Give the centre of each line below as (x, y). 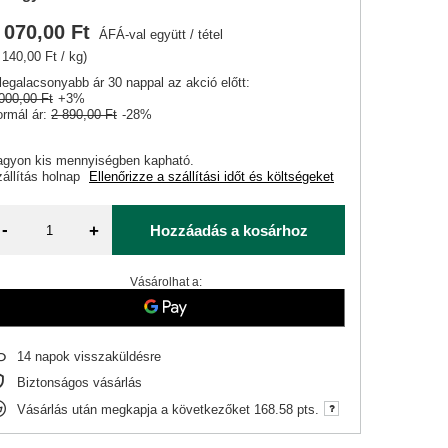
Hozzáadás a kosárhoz (228, 230)
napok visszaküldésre (96, 356)
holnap (63, 176)
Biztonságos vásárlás (80, 382)
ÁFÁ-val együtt (141, 34)
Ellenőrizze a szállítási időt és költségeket (212, 176)
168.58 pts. (287, 409)
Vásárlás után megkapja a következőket (136, 409)
